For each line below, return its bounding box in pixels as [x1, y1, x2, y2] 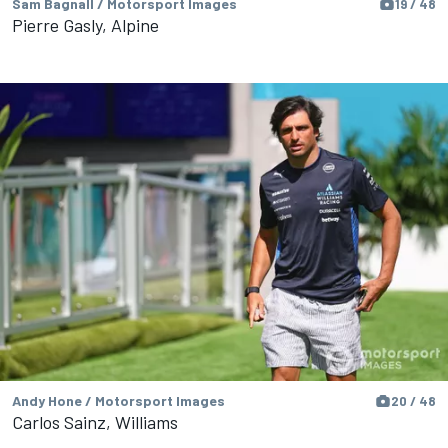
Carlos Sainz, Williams [12, 411, 178, 434]
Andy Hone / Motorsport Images [12, 392, 225, 410]
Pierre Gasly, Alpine [12, 13, 159, 36]
